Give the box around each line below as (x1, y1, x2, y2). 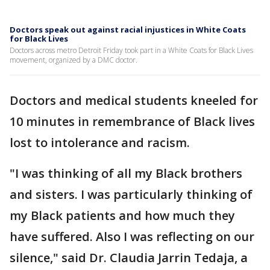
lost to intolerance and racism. (10, 134, 193, 151)
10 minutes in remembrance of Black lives (10, 113, 255, 130)
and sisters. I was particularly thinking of (10, 186, 253, 202)
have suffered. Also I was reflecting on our (10, 228, 254, 245)
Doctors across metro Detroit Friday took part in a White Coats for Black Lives (10, 45, 253, 55)
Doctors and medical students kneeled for (10, 92, 258, 108)
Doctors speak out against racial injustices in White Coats (10, 24, 246, 35)
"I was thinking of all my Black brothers (10, 165, 242, 181)
